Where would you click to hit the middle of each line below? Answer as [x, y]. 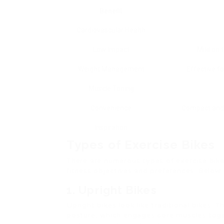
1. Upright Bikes [112, 190]
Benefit [111, 11]
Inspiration [111, 127]
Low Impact [111, 49]
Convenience [111, 108]
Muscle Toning [111, 88]
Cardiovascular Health [111, 30]
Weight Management [111, 69]
